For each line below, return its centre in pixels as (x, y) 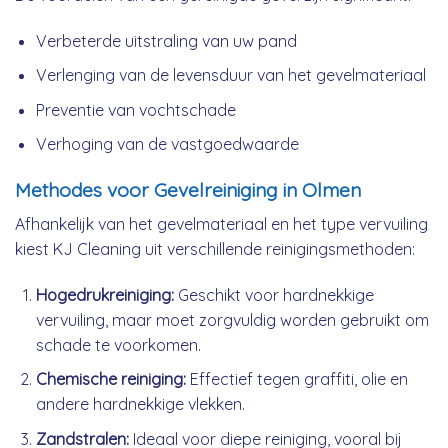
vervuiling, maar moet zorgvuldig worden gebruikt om (232, 319)
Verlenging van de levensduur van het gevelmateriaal (230, 75)
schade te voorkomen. (118, 344)
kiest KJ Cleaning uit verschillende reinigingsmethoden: (215, 248)
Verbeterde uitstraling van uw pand (166, 40)
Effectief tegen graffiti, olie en (296, 379)
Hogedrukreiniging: (104, 294)
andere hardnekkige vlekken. (140, 404)
